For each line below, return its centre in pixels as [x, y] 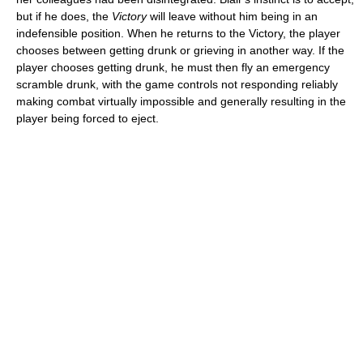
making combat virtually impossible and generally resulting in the [181, 101]
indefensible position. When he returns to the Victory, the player [178, 33]
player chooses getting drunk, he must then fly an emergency [173, 67]
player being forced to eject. [88, 118]
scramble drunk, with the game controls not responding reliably [177, 84]
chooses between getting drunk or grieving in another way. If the [180, 50]
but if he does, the [64, 16]
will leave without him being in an [232, 16]
